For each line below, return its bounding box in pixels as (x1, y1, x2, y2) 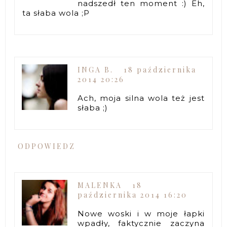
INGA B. (78, 64, 114, 74)
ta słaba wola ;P (22, 8, 90, 18)
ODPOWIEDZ (18, 141, 76, 151)
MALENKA (78, 180, 123, 191)
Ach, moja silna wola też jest (78, 93, 205, 103)
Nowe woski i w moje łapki (78, 209, 205, 219)
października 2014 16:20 (78, 190, 188, 200)
